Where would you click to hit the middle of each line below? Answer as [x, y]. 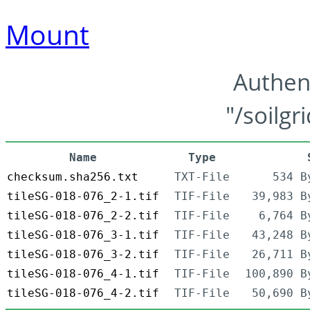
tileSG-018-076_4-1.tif [83, 274]
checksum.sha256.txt [73, 177]
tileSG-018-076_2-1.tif [83, 197]
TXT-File [202, 177]
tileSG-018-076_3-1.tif [83, 235]
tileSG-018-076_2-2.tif [83, 216]
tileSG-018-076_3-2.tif [83, 255]
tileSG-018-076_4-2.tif [83, 293]
